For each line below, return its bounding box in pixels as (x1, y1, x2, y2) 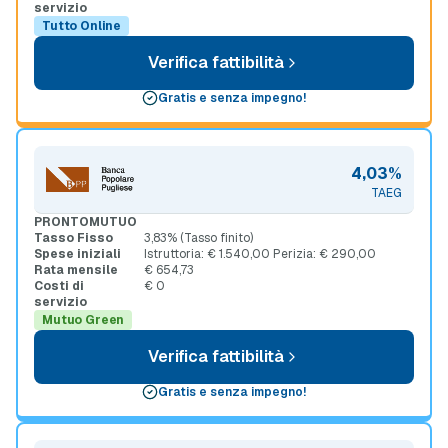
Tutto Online (42, 18, 122, 34)
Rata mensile (34, 262, 118, 278)
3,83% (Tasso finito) (144, 230, 253, 246)
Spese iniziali (34, 246, 121, 262)
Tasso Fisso (34, 230, 113, 246)
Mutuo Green (42, 312, 125, 328)
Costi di (34, 278, 84, 294)
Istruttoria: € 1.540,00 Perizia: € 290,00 (144, 246, 376, 262)
